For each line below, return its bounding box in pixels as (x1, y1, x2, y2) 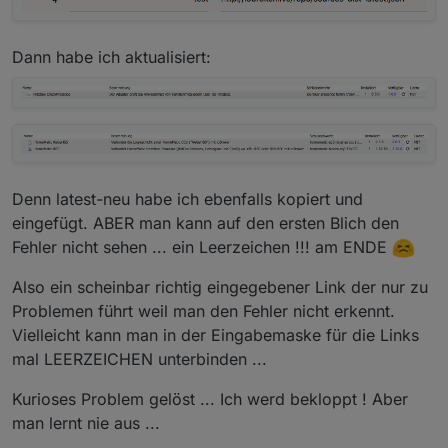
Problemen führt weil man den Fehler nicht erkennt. (12, 301, 395, 322)
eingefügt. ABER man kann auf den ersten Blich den (12, 213, 399, 234)
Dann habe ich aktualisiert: (12, 47, 211, 68)
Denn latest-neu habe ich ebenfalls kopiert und (12, 189, 363, 210)
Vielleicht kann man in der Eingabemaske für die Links (12, 325, 419, 346)
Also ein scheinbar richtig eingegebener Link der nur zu (12, 277, 428, 298)
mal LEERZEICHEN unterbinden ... (12, 349, 267, 370)
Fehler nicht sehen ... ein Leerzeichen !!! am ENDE (12, 237, 392, 258)
